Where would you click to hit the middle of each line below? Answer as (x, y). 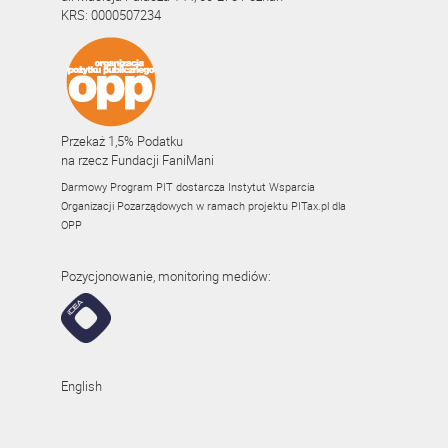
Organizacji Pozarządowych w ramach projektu (176, 205)
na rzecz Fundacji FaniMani (137, 160)
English (81, 386)
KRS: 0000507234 (111, 15)
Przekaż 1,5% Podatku (122, 141)
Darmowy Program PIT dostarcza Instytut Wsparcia (188, 186)
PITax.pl (310, 205)
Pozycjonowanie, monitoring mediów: (166, 276)
